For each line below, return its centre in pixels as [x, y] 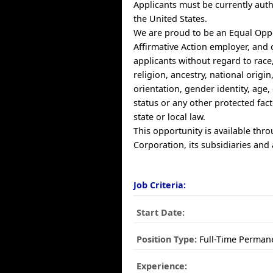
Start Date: [161, 212]
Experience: [162, 266]
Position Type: [167, 239]
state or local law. [170, 117]
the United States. [171, 19]
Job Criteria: [160, 185]
